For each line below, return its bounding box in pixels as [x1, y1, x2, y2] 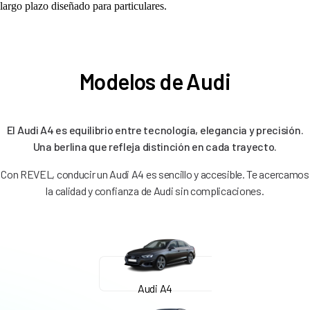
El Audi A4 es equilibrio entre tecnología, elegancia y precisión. [6, 122, 304, 136]
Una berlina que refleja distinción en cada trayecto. [33, 139, 277, 153]
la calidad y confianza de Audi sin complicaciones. [46, 183, 264, 197]
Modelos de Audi [80, 67, 230, 94]
